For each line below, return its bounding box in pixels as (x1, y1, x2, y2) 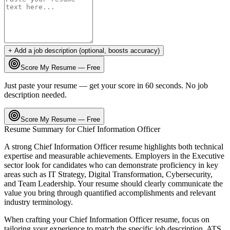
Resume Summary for (4, 124, 77, 133)
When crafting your (4, 215, 69, 224)
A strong (4, 142, 34, 151)
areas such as (4, 169, 46, 179)
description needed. (4, 90, 67, 99)
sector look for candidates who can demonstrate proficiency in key (4, 160, 218, 169)
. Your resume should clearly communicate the (74, 179, 223, 188)
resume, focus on (152, 215, 209, 224)
